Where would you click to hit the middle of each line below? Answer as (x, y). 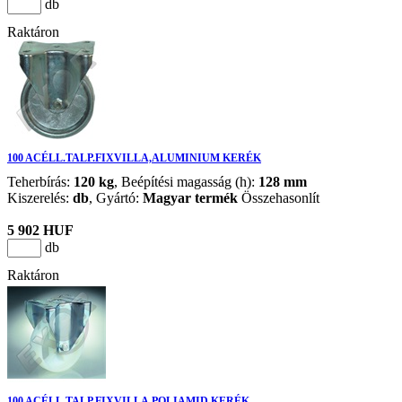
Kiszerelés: (40, 198)
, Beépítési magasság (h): (186, 182)
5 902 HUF (40, 231)
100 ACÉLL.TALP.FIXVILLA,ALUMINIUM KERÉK (134, 158)
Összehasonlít (280, 198)
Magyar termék (190, 198)
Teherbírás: (40, 182)
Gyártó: (119, 198)
